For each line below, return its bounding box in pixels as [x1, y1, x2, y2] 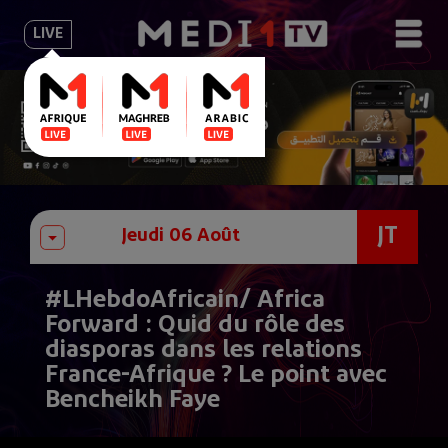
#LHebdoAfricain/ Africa [45, 288, 325, 314]
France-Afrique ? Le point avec [45, 363, 387, 389]
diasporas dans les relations [45, 338, 362, 364]
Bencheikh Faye [45, 388, 220, 414]
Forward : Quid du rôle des [45, 313, 345, 339]
